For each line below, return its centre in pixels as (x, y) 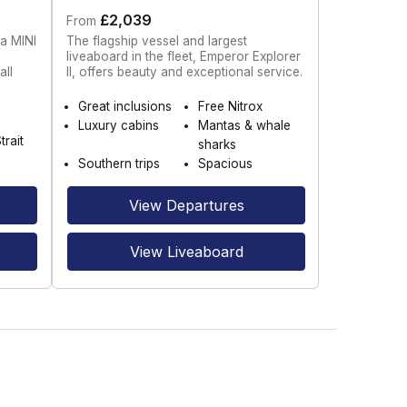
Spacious (225, 164)
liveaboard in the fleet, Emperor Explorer (184, 56)
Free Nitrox (230, 107)
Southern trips (119, 164)
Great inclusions (125, 107)
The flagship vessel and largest (157, 40)
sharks (217, 145)
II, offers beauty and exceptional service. (185, 71)
